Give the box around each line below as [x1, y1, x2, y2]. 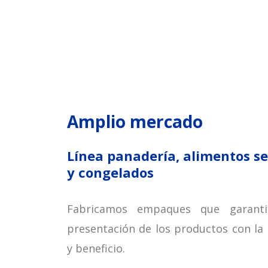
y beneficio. [67, 241, 125, 256]
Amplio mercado [67, 110, 203, 133]
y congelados [67, 163, 154, 182]
